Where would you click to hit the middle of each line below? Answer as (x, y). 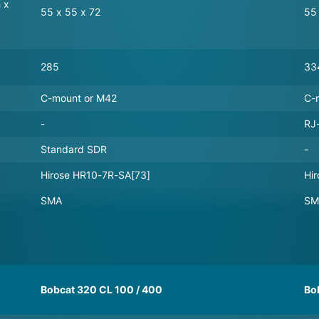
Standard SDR (74, 149)
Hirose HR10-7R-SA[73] (95, 174)
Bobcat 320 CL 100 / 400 (101, 289)
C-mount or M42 (79, 98)
